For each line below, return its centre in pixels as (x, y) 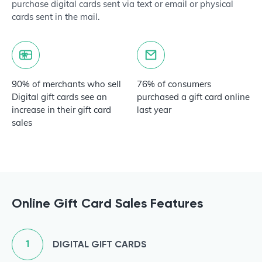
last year (154, 110)
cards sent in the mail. (58, 17)
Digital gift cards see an (59, 97)
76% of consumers (174, 84)
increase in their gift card (61, 110)
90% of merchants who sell (66, 84)
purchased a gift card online (193, 97)
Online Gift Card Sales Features (107, 203)
